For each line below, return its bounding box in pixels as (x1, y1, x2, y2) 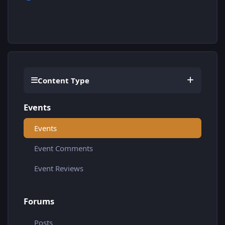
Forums (24, 195, 54, 207)
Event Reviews (34, 163, 83, 174)
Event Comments (34, 143, 93, 154)
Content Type (38, 75, 89, 85)
